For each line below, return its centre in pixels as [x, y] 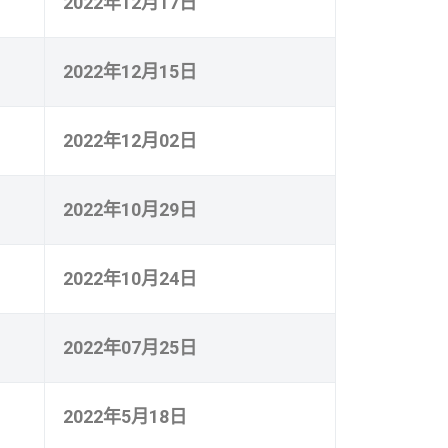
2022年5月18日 [125, 416]
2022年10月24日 [130, 278]
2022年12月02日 [130, 140]
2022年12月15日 [130, 71]
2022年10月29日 [130, 209]
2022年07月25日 [130, 347]
